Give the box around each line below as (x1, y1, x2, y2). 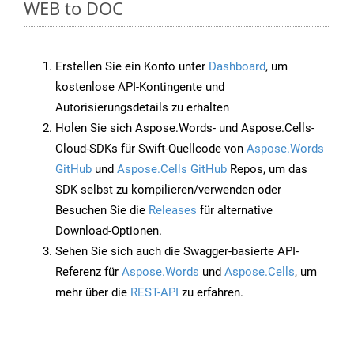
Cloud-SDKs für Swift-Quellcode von (55, 141, 247, 156)
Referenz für (55, 265, 122, 280)
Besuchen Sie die (55, 203, 149, 218)
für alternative (197, 203, 273, 218)
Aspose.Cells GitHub (117, 162, 227, 177)
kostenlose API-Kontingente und (55, 80, 224, 95)
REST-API (130, 285, 179, 300)
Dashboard (209, 59, 265, 74)
